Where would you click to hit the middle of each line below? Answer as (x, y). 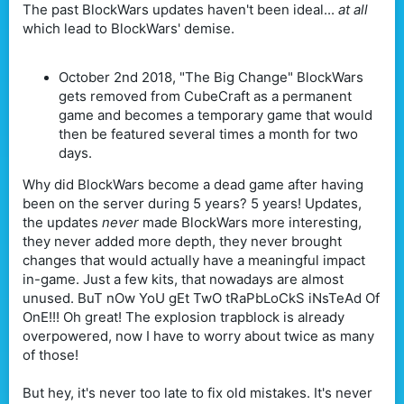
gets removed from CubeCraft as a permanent (205, 96)
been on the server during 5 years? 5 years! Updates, (192, 203)
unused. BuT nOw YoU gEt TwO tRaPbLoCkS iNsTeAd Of (201, 298)
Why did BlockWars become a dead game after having (193, 184)
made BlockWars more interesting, (252, 222)
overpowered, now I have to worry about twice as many (198, 335)
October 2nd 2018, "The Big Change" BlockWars (211, 77)
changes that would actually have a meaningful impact (194, 260)
